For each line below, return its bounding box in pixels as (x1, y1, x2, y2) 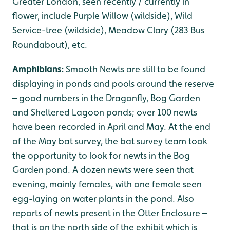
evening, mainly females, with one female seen (12, 179, 202, 189)
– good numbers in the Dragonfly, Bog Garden (12, 92, 200, 103)
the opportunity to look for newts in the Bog (12, 150, 190, 161)
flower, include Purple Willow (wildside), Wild (12, 10, 193, 21)
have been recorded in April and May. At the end (12, 121, 210, 132)
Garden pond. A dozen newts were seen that (12, 164, 194, 175)
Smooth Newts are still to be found (66, 64, 205, 74)
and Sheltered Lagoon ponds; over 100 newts (12, 107, 197, 118)
